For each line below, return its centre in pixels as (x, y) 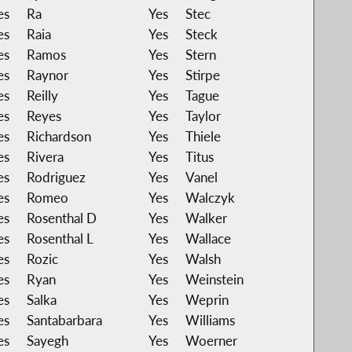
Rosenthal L (60, 238)
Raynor (47, 75)
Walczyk (210, 197)
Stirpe (202, 75)
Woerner (211, 340)
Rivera (45, 156)
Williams (210, 320)
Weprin (207, 299)
